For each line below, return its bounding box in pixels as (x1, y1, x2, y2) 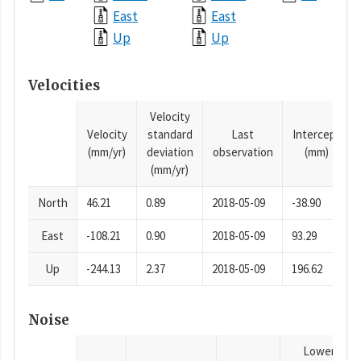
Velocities (28, 76, 100, 94)
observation (212, 144, 273, 160)
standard (147, 127, 193, 143)
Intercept (292, 127, 341, 143)
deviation (146, 144, 193, 160)
